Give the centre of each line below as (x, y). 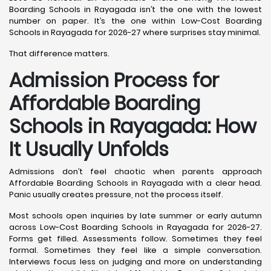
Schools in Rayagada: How (133, 126)
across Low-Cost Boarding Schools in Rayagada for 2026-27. (135, 227)
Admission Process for (114, 80)
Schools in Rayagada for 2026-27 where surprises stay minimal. (135, 32)
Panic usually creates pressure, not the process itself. (116, 194)
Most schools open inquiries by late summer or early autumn (135, 216)
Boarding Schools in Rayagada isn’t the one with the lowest (135, 9)
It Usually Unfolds (89, 149)
